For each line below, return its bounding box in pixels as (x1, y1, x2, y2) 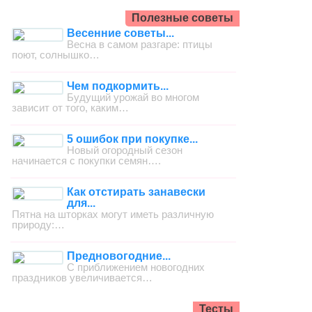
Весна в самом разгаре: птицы (67, 38, 213, 50)
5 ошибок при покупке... (67, 132, 198, 145)
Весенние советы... (67, 26, 175, 39)
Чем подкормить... (67, 79, 169, 92)
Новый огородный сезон (67, 143, 183, 156)
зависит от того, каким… (12, 101, 130, 114)
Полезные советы (131, 12, 233, 24)
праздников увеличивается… (12, 271, 153, 283)
